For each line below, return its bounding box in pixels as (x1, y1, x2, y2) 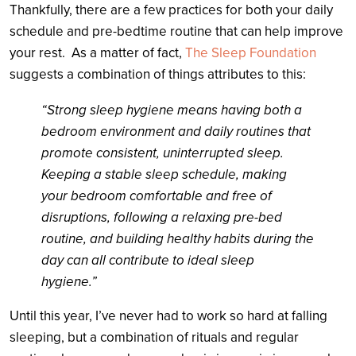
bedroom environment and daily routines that (41, 122, 311, 140)
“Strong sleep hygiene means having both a (41, 101, 302, 118)
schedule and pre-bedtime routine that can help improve (10, 22, 343, 40)
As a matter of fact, (68, 44, 185, 61)
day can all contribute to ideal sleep (41, 251, 254, 269)
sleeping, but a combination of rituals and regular (10, 328, 299, 346)
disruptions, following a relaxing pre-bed (41, 208, 282, 226)
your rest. (10, 44, 68, 61)
